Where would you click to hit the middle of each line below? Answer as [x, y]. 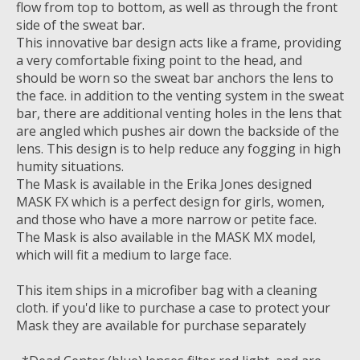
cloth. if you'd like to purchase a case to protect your [173, 308]
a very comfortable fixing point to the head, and [159, 61]
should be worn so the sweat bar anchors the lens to [175, 78]
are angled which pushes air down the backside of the [178, 131]
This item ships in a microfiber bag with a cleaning [167, 290]
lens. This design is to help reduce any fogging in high [178, 149]
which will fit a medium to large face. [124, 255]
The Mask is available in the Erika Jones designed [164, 184]
